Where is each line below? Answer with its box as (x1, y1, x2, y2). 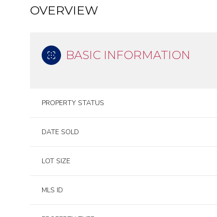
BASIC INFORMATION (66, 48, 190, 62)
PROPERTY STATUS (42, 98, 104, 108)
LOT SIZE (42, 156, 70, 166)
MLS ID (42, 186, 63, 195)
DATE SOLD (42, 127, 79, 137)
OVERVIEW (30, 3, 98, 18)
